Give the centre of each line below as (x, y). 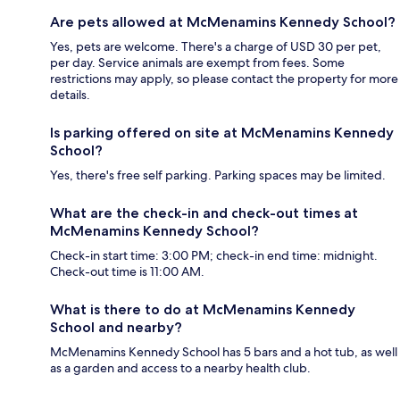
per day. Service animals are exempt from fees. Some (197, 63)
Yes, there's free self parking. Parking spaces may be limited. (218, 175)
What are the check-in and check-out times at (204, 213)
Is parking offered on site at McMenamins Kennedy (222, 133)
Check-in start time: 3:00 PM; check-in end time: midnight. (214, 256)
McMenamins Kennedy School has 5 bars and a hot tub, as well (224, 352)
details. (70, 95)
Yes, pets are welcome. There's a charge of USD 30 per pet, (216, 47)
